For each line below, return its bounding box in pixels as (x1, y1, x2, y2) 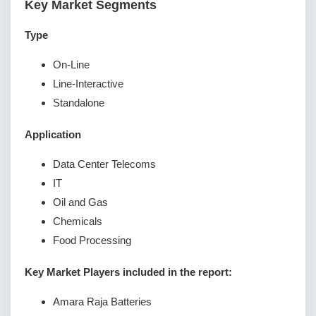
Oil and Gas (53, 196, 108, 209)
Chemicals (53, 215, 102, 228)
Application (25, 128, 81, 141)
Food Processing (53, 234, 131, 247)
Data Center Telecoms (53, 158, 156, 171)
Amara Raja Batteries (53, 296, 152, 308)
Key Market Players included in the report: (25, 266, 232, 279)
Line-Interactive (53, 78, 123, 90)
